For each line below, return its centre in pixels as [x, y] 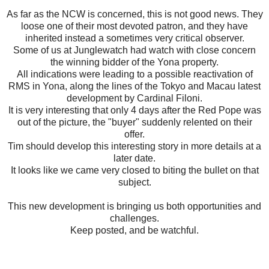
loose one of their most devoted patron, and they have [134, 26]
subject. [134, 182]
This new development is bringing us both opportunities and [134, 206]
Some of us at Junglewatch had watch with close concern [134, 50]
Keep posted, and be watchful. [134, 230]
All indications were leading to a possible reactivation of [134, 74]
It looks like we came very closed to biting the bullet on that [134, 170]
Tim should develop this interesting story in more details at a [134, 146]
